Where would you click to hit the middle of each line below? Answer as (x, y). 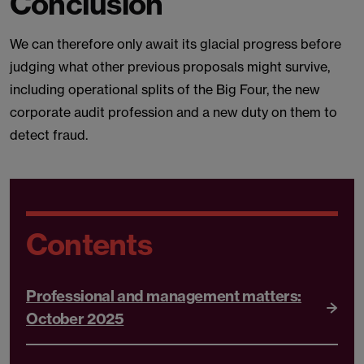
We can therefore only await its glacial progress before (175, 44)
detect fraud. (49, 135)
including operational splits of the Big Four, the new (165, 89)
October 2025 (75, 318)
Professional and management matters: (164, 296)
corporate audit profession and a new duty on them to (173, 112)
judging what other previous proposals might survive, (170, 67)
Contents (89, 244)
